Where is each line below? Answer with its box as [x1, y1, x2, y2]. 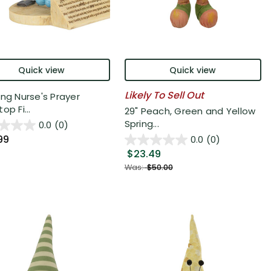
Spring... [124, 117, 159, 130]
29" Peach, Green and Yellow [124, 104, 256, 117]
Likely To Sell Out [124, 88, 204, 103]
